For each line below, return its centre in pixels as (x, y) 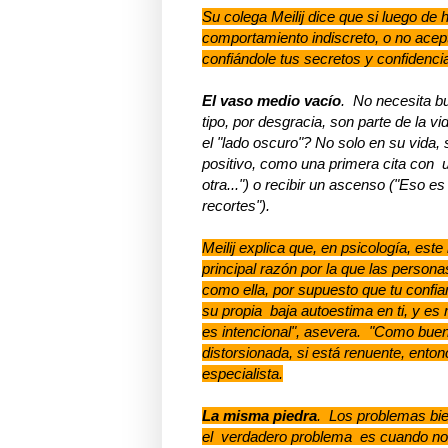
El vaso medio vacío (271, 100)
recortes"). (236, 205)
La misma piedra (259, 415)
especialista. (242, 373)
